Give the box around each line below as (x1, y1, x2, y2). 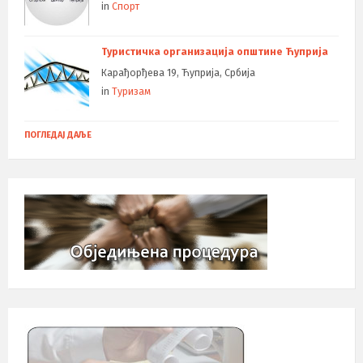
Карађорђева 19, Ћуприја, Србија (101, 66, 255, 79)
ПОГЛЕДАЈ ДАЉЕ (24, 129, 92, 140)
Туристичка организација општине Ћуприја (101, 45, 328, 58)
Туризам (112, 85, 151, 97)
